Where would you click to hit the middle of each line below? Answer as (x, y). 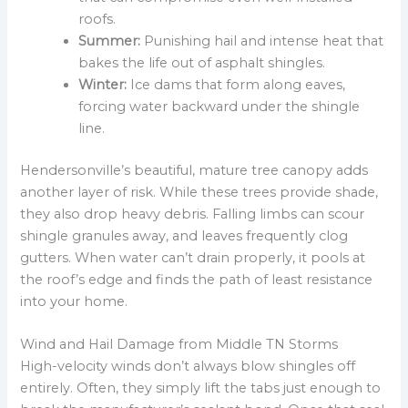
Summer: (110, 41)
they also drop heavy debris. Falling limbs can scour (193, 214)
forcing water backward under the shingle (219, 106)
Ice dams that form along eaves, (236, 84)
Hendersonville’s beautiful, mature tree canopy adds (194, 170)
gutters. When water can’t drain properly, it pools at (193, 257)
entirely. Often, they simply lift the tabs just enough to (201, 388)
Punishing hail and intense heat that (262, 41)
